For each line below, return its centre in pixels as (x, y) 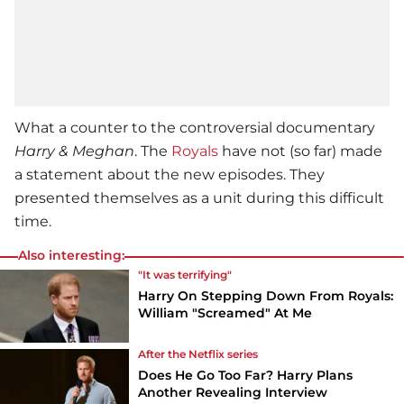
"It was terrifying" (185, 275)
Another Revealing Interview (233, 393)
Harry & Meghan (74, 151)
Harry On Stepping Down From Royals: (266, 296)
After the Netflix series (198, 354)
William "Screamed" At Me (225, 313)
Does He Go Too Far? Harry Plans (246, 376)
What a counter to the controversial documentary (195, 128)
